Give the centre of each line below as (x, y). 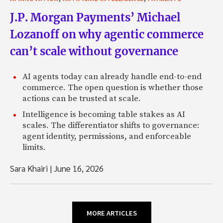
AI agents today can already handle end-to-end (112, 77)
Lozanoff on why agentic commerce (107, 35)
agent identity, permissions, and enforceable (107, 137)
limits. (34, 148)
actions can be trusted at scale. (82, 99)
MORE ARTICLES (111, 213)
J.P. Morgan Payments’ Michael (95, 18)
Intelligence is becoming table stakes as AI (104, 115)
